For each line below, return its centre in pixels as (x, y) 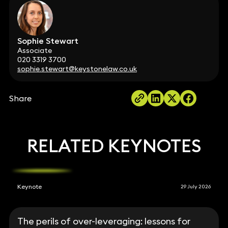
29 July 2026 (196, 186)
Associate (34, 51)
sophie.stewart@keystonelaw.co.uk (77, 69)
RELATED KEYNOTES (114, 146)
